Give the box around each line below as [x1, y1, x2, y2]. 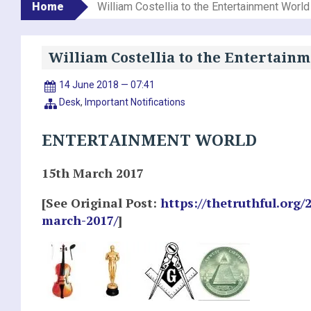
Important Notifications [85, 96, 186, 108]
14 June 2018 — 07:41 [59, 78, 155, 90]
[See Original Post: [42, 194, 160, 211]
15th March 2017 [42, 164, 144, 181]
